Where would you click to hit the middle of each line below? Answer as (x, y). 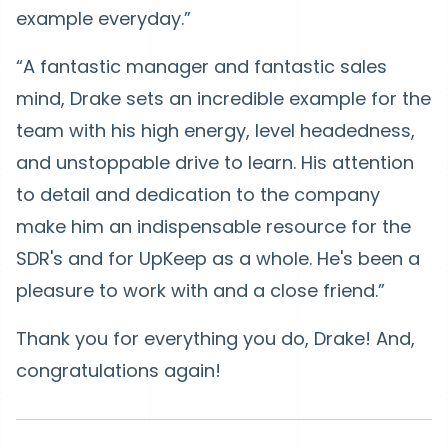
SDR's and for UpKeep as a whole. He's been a (218, 258)
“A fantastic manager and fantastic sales (201, 66)
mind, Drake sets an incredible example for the (223, 98)
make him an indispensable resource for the (213, 226)
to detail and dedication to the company (198, 194)
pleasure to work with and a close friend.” (200, 290)
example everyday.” (103, 18)
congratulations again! (118, 370)
